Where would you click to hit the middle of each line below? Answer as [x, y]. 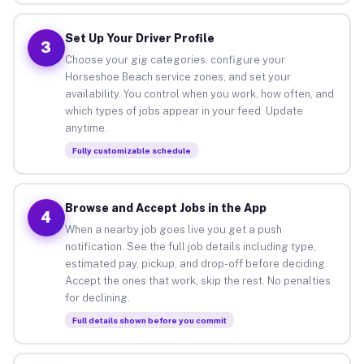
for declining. [97, 297]
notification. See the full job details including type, [190, 246]
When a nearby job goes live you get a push [173, 229]
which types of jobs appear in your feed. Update [184, 110]
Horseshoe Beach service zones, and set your [178, 76]
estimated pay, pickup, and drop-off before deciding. [196, 263]
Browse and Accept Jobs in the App [165, 208]
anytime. [86, 128]
